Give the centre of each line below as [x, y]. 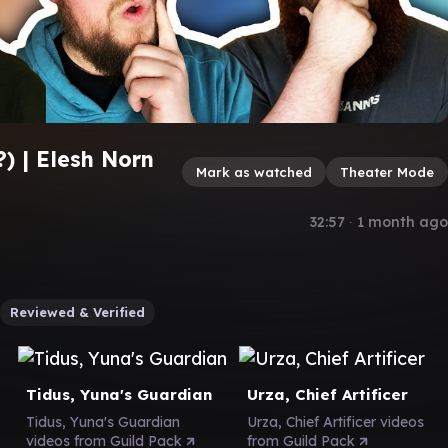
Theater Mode [387, 171]
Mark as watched [254, 171]
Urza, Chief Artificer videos [335, 421]
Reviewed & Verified [77, 311]
